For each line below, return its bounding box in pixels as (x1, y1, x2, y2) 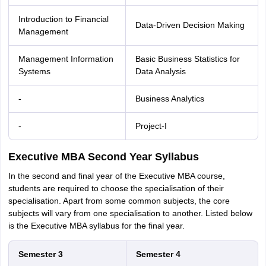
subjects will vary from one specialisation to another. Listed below (8, 208, 252, 218)
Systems (18, 66, 50, 76)
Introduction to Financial (18, 14, 109, 24)
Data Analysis (135, 66, 186, 76)
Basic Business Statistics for (135, 54, 240, 64)
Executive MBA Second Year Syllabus (8, 151, 199, 163)
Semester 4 (135, 249, 180, 259)
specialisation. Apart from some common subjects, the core (8, 196, 230, 205)
